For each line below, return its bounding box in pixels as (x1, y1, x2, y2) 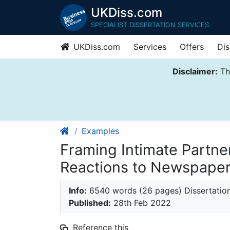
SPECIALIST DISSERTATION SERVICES (91, 21, 209, 29)
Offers (180, 42, 204, 52)
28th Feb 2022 (111, 198, 171, 208)
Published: (69, 198, 111, 208)
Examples (82, 126, 119, 137)
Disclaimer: (172, 66, 218, 76)
